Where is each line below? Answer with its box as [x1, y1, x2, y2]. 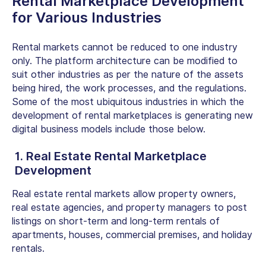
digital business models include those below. [12, 123, 205, 135]
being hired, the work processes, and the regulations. [12, 82, 246, 94]
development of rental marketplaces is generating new [12, 109, 253, 121]
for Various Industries [12, 8, 161, 26]
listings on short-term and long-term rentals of [12, 215, 220, 227]
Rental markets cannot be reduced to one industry [12, 41, 237, 53]
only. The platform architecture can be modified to [12, 55, 237, 66]
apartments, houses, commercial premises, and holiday [12, 229, 252, 240]
